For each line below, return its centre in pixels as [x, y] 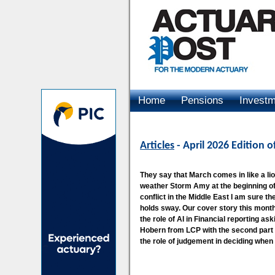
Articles [157, 146]
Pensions [202, 100]
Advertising [164, 122]
